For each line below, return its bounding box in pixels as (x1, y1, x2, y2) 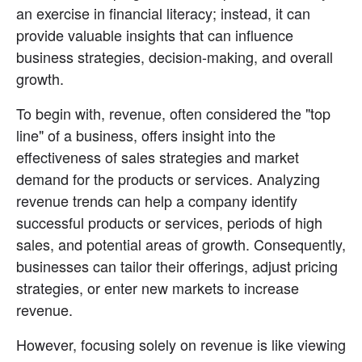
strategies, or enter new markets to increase (16, 277, 299, 299)
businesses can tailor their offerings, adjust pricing (16, 255, 338, 277)
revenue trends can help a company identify (16, 190, 297, 212)
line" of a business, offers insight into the (16, 124, 276, 146)
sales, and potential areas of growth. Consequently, (16, 234, 346, 255)
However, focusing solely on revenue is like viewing (16, 334, 346, 356)
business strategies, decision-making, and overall (16, 46, 333, 68)
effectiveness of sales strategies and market (16, 146, 299, 168)
